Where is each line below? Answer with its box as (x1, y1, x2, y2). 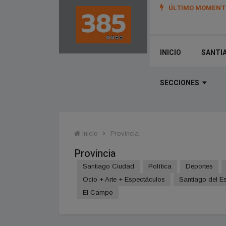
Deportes (186, 162, 213, 170)
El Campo (83, 188, 113, 196)
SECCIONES (160, 77, 199, 88)
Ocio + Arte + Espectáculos (83, 175, 165, 183)
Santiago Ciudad (83, 162, 134, 170)
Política (148, 162, 172, 170)
